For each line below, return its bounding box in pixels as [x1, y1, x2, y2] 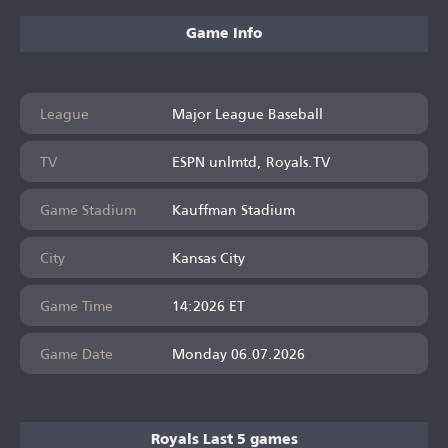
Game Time [40, 291, 113, 319]
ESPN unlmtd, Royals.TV [172, 147, 330, 175]
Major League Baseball [172, 99, 323, 127]
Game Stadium [40, 195, 136, 223]
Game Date [40, 339, 113, 367]
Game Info [186, 26, 262, 41]
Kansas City [172, 243, 245, 271]
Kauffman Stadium [172, 195, 295, 223]
